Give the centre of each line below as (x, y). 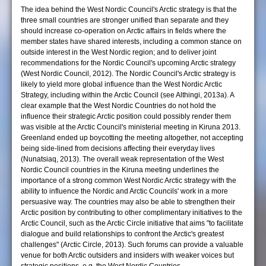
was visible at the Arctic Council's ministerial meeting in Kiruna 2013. (131, 127)
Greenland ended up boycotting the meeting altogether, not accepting (132, 138)
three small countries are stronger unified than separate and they (125, 20)
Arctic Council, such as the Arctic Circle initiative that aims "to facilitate (132, 223)
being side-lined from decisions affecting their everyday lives (118, 148)
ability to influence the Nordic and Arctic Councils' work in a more (124, 191)
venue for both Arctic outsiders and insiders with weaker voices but (127, 255)
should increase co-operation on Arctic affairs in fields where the (123, 31)
